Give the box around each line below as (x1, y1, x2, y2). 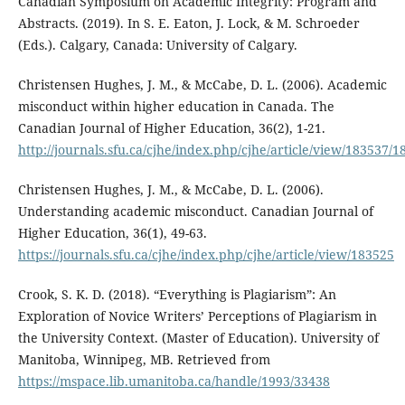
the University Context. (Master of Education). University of (17, 328, 379, 346)
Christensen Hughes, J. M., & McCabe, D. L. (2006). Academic (17, 75, 387, 93)
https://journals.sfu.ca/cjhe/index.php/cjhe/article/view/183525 (17, 245, 394, 263)
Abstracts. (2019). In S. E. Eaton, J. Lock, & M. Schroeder (17, 14, 360, 32)
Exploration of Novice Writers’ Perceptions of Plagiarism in (17, 306, 377, 325)
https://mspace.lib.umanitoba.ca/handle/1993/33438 (17, 372, 330, 390)
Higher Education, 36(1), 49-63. (17, 223, 207, 241)
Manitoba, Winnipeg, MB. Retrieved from (17, 350, 270, 368)
